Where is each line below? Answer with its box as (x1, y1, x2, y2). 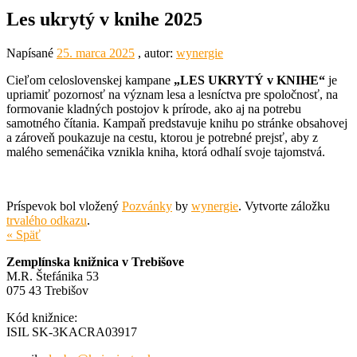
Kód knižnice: (6, 310, 77, 324)
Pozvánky (122, 198, 172, 213)
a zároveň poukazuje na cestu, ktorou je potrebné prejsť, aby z (6, 130, 318, 144)
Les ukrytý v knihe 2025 (6, 8, 202, 29)
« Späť (6, 227, 41, 241)
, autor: (138, 45, 176, 60)
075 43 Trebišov (6, 283, 88, 297)
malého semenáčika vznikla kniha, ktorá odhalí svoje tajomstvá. (6, 144, 325, 159)
